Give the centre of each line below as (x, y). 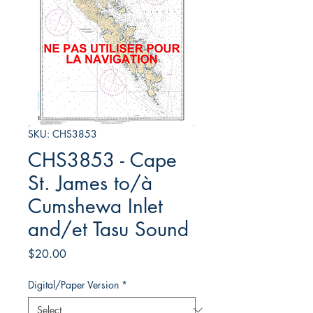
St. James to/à (90, 183)
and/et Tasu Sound (108, 230)
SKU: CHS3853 (63, 134)
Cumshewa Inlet (95, 206)
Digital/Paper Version (73, 285)
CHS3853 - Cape (102, 160)
